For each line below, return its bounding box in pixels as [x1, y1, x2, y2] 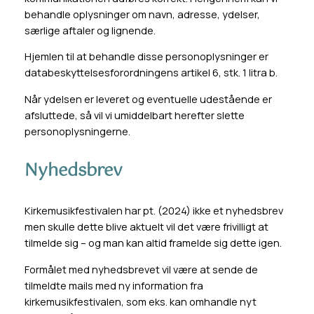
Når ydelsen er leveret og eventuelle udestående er [24, 92, 272, 106]
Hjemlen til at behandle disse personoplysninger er [24, 50, 268, 64]
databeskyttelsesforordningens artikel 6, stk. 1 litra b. [24, 66, 278, 80]
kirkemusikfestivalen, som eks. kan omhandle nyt [24, 295, 257, 308]
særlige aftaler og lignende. [24, 23, 158, 37]
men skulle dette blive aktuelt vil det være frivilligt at [24, 220, 268, 234]
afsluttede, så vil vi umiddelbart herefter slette [24, 108, 245, 122]
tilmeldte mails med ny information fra [24, 279, 203, 292]
